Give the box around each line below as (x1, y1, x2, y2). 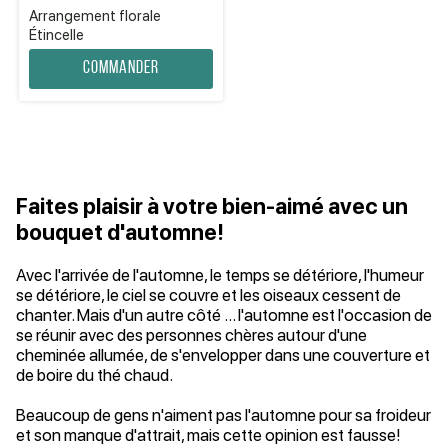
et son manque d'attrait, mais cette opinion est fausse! (16, 425, 400, 445)
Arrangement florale (29, 7, 161, 25)
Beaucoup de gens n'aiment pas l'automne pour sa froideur (16, 405, 431, 425)
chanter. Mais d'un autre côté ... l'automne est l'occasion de (16, 305, 432, 325)
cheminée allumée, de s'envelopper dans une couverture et (16, 345, 430, 365)
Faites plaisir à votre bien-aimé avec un (16, 193, 408, 219)
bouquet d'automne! (16, 219, 224, 245)
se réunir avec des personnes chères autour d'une (16, 325, 367, 345)
